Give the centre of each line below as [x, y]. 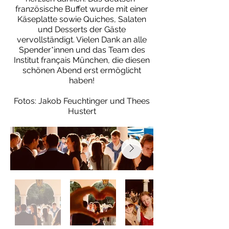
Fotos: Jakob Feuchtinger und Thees [82, 101]
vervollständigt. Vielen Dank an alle [82, 40]
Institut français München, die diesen [82, 60]
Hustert [82, 111]
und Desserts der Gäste [82, 29]
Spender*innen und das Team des [82, 50]
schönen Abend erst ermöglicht [82, 70]
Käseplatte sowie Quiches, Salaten [82, 19]
